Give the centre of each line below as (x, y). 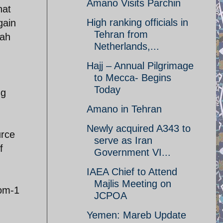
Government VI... (132, 152)
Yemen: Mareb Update (136, 215)
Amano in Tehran (124, 109)
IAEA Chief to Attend (132, 172)
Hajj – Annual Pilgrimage (140, 66)
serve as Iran (123, 140)
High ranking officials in (137, 22)
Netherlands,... (127, 46)
